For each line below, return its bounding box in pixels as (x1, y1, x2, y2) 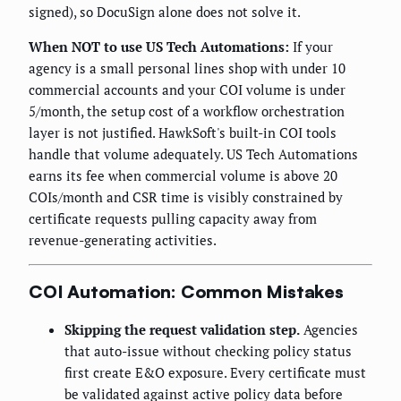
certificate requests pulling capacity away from (29, 209, 317, 227)
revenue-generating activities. (29, 230, 217, 249)
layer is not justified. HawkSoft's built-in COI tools (29, 123, 337, 141)
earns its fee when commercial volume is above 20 (29, 166, 337, 184)
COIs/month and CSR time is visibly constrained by (29, 187, 343, 206)
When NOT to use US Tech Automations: (29, 37, 289, 55)
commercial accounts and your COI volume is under (29, 80, 346, 98)
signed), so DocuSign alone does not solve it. (29, 2, 301, 21)
